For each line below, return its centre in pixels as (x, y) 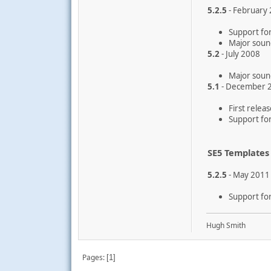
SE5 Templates (238, 152)
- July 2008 (240, 54)
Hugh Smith (226, 225)
